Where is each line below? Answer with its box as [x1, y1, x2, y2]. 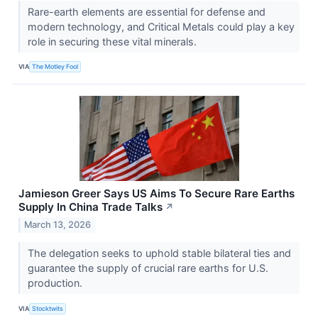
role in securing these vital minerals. [27, 35, 199, 48]
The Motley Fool [32, 62, 79, 71]
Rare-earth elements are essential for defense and [27, 5, 265, 18]
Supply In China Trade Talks [18, 199, 163, 214]
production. [27, 277, 85, 290]
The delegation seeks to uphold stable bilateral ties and [27, 247, 291, 260]
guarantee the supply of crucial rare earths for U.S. [27, 262, 268, 275]
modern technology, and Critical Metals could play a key [27, 20, 295, 33]
